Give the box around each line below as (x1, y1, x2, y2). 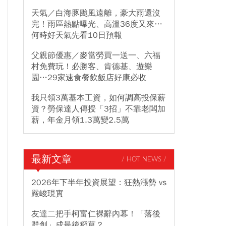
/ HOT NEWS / (122, 156, 166, 163)
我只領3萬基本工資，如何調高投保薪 (31, 93, 165, 103)
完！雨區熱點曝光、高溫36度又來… (31, 19, 162, 29)
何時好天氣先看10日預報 (31, 30, 122, 40)
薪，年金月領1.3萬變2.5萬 (31, 115, 129, 125)
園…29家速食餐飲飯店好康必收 (31, 73, 146, 83)
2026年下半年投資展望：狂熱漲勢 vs (31, 178, 166, 188)
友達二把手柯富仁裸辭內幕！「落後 (31, 209, 160, 219)
